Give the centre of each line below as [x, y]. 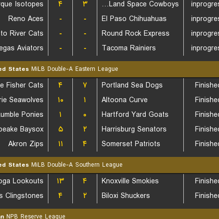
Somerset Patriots [131, 144]
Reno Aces [26, 19]
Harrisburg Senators [134, 130]
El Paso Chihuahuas [134, 19]
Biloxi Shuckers [126, 196]
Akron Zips [26, 144]
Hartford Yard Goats [135, 115]
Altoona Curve [125, 100]
